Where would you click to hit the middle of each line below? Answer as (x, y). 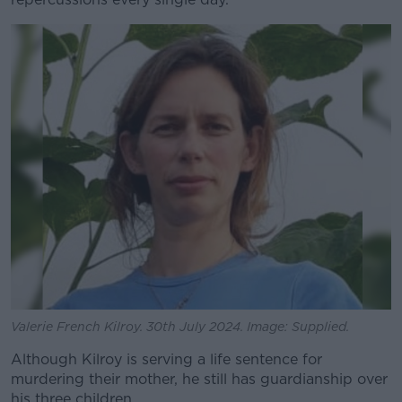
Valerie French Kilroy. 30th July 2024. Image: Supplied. (180, 327)
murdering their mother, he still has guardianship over (199, 379)
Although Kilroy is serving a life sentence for (166, 359)
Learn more (201, 36)
